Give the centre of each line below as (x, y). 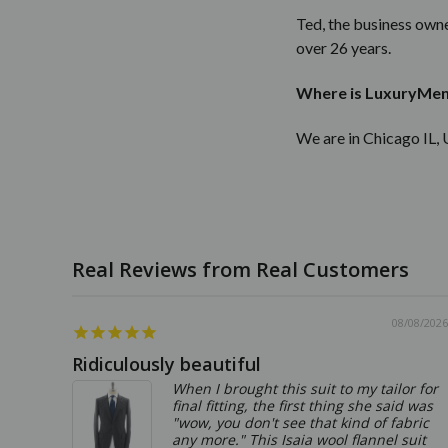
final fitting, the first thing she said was (302, 405)
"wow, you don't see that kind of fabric (300, 422)
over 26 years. (343, 47)
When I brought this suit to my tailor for (305, 388)
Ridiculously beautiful (166, 363)
